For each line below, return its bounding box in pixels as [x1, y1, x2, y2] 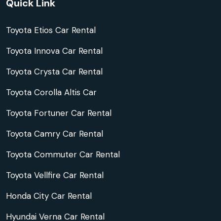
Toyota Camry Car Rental [6, 128, 103, 139]
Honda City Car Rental [6, 190, 92, 201]
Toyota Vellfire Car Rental [6, 170, 104, 181]
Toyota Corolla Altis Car [6, 87, 97, 98]
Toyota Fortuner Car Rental [6, 108, 111, 118]
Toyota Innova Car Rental [6, 45, 103, 56]
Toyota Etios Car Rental [6, 25, 96, 36]
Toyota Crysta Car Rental [6, 66, 103, 77]
